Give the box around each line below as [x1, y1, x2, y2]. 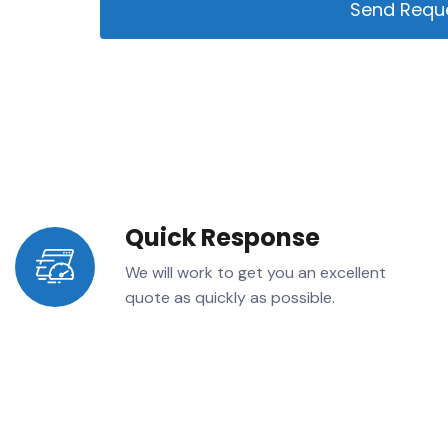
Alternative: [100, 40, 184, 62]
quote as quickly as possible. [125, 286, 335, 308]
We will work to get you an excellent [125, 261, 386, 283]
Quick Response [125, 220, 320, 254]
